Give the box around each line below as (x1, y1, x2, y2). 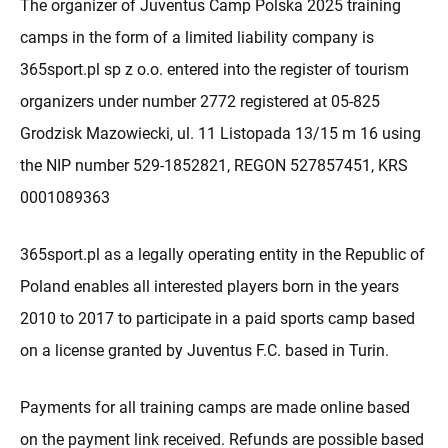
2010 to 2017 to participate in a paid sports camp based (20, 309, 415, 329)
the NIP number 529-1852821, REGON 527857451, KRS (20, 156, 408, 176)
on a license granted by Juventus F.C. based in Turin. (20, 341, 389, 361)
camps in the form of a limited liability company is (20, 28, 374, 48)
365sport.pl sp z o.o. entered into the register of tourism (20, 60, 409, 80)
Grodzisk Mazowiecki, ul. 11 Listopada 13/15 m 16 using (20, 124, 421, 144)
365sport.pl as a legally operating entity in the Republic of (20, 245, 425, 265)
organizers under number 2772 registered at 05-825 (20, 92, 380, 112)
